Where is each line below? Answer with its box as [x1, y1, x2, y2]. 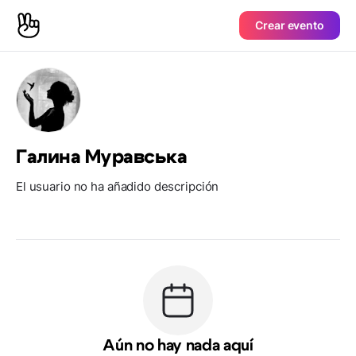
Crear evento [255, 18, 324, 32]
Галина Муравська [16, 148, 188, 167]
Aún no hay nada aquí [103, 338, 253, 354]
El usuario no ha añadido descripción [16, 179, 219, 194]
